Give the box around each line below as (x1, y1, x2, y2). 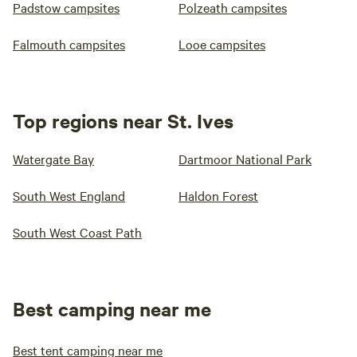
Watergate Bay (13, 150, 94, 167)
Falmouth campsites (13, 35, 125, 53)
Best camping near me (13, 296, 211, 321)
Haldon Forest (178, 186, 258, 204)
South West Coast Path (13, 223, 142, 241)
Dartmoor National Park (178, 150, 312, 167)
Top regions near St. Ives (13, 108, 233, 133)
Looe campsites (178, 35, 265, 53)
